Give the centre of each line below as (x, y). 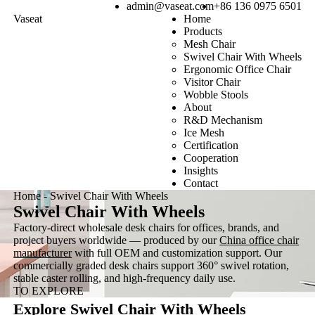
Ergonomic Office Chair (237, 69)
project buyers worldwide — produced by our (117, 240)
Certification (211, 145)
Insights (200, 171)
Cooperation (211, 158)
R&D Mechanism (223, 120)
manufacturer (43, 253)
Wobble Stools (216, 95)
